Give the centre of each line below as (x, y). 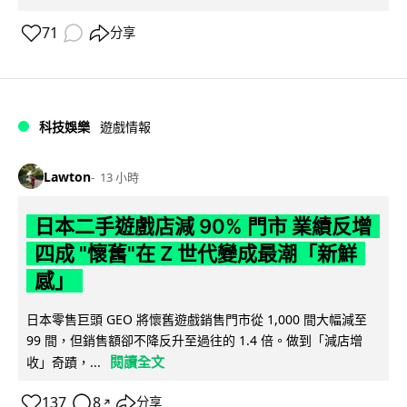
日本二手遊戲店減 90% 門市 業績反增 (203, 227)
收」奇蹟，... (64, 362)
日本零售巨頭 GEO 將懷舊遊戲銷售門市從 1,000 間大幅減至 (197, 320)
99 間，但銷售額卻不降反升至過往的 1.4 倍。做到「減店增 (194, 341)
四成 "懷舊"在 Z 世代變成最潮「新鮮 (195, 254)
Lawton (67, 176)
